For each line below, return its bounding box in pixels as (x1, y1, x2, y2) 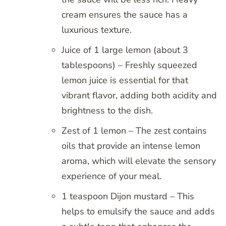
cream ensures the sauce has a (62, 9, 188, 21)
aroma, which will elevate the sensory (62, 155, 216, 167)
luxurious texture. (62, 24, 132, 36)
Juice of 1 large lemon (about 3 (62, 44, 188, 56)
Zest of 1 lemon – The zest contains (62, 125, 207, 137)
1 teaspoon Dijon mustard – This (62, 190, 194, 203)
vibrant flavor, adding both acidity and (62, 89, 217, 102)
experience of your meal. (62, 170, 161, 183)
